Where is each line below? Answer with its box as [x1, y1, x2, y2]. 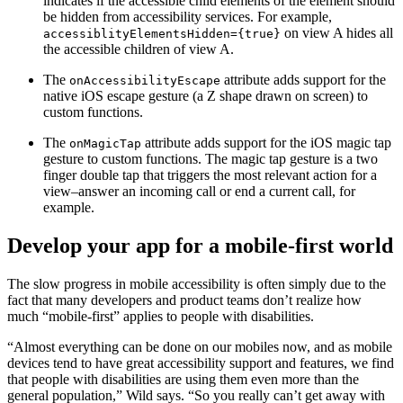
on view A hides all [281, 25, 393, 41]
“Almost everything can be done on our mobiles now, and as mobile [7, 338, 392, 354]
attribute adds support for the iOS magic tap [141, 135, 391, 151]
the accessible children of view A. [43, 41, 234, 58]
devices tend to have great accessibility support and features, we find [7, 354, 394, 371]
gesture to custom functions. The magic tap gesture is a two [43, 151, 378, 167]
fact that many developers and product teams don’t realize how [7, 291, 362, 308]
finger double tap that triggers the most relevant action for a [43, 167, 377, 184]
